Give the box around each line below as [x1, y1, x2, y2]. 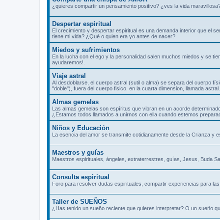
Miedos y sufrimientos [52, 46, 120, 54]
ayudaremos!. [52, 59, 85, 65]
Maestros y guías [52, 148, 104, 156]
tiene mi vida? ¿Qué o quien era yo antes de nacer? [52, 33, 175, 39]
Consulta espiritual [52, 173, 110, 181]
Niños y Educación [52, 124, 110, 132]
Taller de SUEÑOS [52, 197, 107, 205]
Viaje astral [52, 72, 86, 80]
